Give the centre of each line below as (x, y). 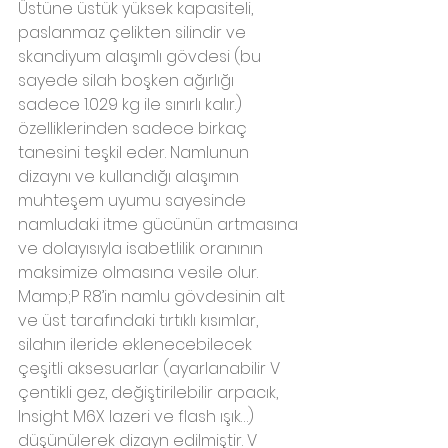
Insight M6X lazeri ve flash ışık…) (138, 416)
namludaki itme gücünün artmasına (160, 224)
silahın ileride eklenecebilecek (137, 344)
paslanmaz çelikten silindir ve (134, 32)
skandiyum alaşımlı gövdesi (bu (141, 56)
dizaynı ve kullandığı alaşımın (130, 176)
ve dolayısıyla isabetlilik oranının (142, 248)
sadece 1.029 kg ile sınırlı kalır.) (132, 104)
